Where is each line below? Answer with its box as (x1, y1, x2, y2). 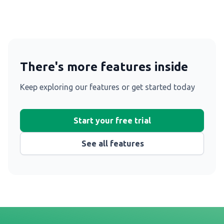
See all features (81, 138, 144, 148)
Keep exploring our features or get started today (20, 82, 195, 91)
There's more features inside (20, 59, 188, 73)
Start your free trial (73, 115, 151, 125)
